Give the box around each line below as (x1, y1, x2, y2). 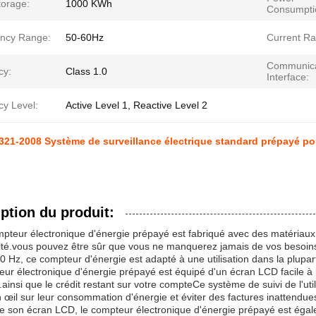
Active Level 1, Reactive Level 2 (66, 99, 207, 111)
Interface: (267, 71, 309, 83)
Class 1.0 (66, 66, 107, 77)
